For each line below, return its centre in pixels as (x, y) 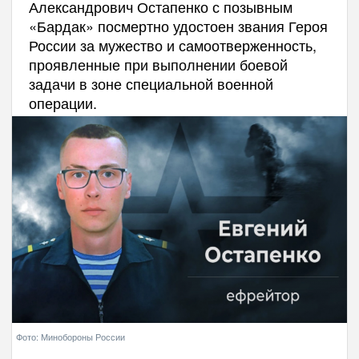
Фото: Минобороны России (71, 336)
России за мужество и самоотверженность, (172, 44)
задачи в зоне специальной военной (151, 83)
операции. (63, 102)
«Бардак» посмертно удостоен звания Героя (178, 25)
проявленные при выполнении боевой (158, 64)
